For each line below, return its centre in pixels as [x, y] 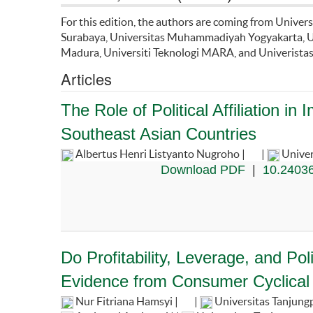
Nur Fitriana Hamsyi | [127, 301]
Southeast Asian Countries [159, 133]
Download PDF [203, 169]
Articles [86, 78]
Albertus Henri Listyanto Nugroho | [160, 153]
